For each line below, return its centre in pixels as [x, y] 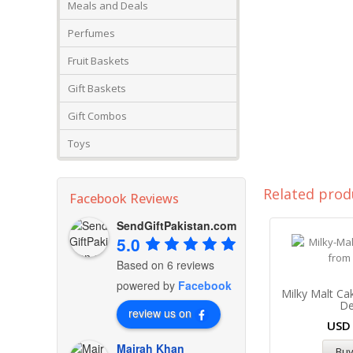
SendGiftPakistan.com [176, 225]
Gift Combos [97, 116]
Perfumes [91, 33]
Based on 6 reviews [165, 265]
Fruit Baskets [98, 61]
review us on [160, 313]
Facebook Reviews [124, 199]
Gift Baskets [97, 88]
